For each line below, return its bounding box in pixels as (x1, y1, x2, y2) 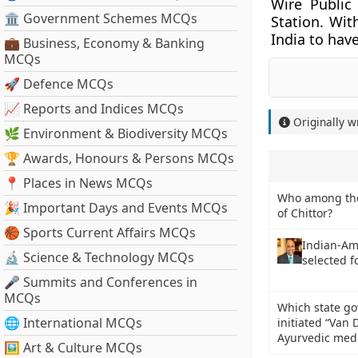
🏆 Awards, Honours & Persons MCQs (4, 149, 234, 167)
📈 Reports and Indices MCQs (4, 100, 184, 117)
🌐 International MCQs (4, 314, 142, 332)
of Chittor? (276, 205, 332, 221)
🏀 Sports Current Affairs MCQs (4, 224, 196, 241)
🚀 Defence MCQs (4, 75, 113, 93)
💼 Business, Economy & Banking (4, 34, 205, 52)
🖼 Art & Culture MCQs (4, 339, 142, 356)
